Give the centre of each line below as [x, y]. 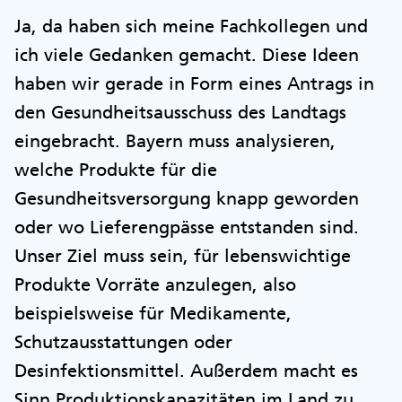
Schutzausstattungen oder [123, 341]
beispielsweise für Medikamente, [153, 313]
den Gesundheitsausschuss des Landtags [180, 112]
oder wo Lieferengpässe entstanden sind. [187, 227]
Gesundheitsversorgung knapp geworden [187, 198]
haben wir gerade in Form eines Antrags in [194, 83]
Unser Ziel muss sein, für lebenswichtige [183, 255]
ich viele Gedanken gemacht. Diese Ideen [187, 54]
